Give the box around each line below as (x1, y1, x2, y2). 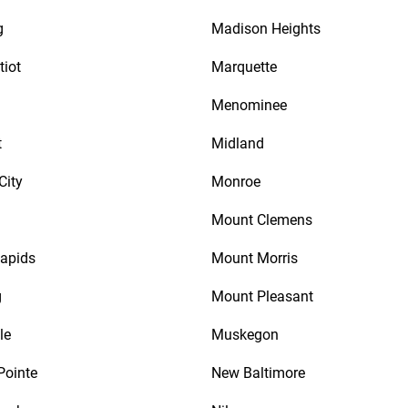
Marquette (211, 58, 277, 76)
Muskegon (211, 326, 279, 343)
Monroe (211, 173, 260, 190)
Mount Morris (211, 250, 298, 267)
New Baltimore (211, 364, 305, 382)
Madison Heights (211, 20, 321, 37)
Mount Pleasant (211, 288, 313, 305)
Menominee (211, 97, 287, 114)
